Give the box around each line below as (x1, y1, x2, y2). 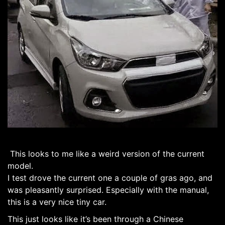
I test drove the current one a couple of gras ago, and (8, 173, 212, 183)
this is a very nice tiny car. (8, 197, 106, 207)
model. (8, 161, 33, 171)
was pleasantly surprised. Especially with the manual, (8, 185, 209, 195)
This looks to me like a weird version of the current (8, 149, 204, 159)
